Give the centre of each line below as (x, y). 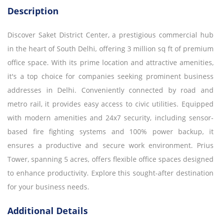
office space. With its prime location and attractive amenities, (110, 62)
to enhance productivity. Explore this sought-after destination (110, 173)
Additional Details (48, 210)
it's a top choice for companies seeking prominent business (110, 76)
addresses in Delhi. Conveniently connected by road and (110, 90)
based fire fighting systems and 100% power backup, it (110, 131)
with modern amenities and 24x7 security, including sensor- (110, 117)
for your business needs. (48, 186)
